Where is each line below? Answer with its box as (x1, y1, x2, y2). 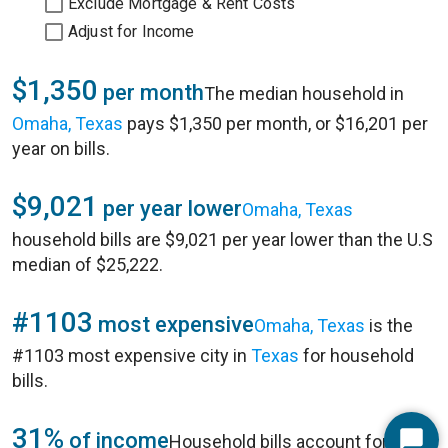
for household (299, 345, 414, 366)
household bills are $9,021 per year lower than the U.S (12, 229, 433, 250)
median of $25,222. (12, 254, 163, 275)
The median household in (204, 83, 404, 104)
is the (365, 315, 413, 336)
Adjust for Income (68, 22, 195, 41)
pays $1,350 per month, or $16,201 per (123, 113, 428, 134)
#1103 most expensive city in (12, 345, 251, 366)
